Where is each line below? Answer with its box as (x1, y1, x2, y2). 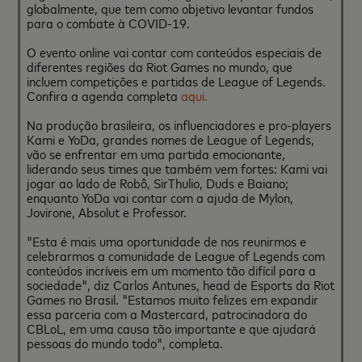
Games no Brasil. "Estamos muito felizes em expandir (27, 290, 319, 308)
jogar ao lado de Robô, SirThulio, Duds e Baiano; (27, 174, 289, 192)
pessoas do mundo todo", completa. (27, 334, 224, 351)
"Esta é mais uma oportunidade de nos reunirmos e (27, 232, 307, 250)
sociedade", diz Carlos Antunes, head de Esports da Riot (27, 276, 335, 293)
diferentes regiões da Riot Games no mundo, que (27, 57, 293, 75)
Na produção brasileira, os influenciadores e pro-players (27, 116, 332, 133)
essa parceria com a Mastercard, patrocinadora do (27, 305, 308, 322)
